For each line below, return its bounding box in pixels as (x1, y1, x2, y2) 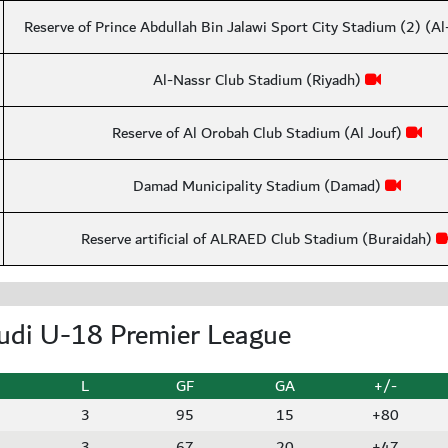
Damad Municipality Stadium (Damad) (132, 173, 385, 199)
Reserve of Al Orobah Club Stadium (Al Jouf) (111, 120, 406, 146)
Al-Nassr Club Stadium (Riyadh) (152, 67, 365, 93)
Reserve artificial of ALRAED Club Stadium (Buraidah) (81, 226, 436, 252)
